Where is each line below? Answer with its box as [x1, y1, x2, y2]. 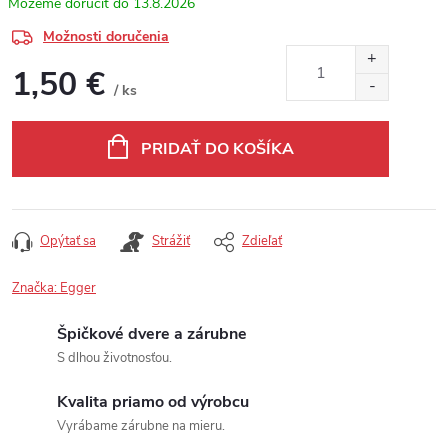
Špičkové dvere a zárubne [57, 323, 247, 345]
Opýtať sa [40, 232, 96, 250]
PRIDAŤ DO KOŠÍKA [140, 138, 294, 160]
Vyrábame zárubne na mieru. [57, 417, 225, 435]
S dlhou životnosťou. [57, 349, 172, 367]
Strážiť [152, 232, 190, 250]
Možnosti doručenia [43, 27, 169, 46]
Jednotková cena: [11, 103, 117, 122]
